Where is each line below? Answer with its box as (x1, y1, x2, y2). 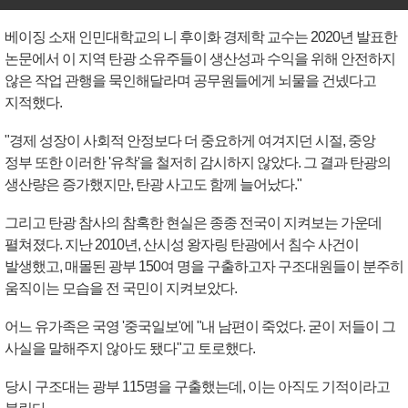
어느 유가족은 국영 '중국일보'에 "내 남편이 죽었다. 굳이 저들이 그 (5, 319, 395, 335)
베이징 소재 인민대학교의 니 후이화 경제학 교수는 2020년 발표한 (5, 29, 397, 46)
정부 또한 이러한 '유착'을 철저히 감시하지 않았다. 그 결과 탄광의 (5, 155, 391, 171)
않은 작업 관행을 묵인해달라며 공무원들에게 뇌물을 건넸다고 (5, 73, 376, 89)
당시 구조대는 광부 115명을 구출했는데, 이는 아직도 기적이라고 (5, 379, 390, 395)
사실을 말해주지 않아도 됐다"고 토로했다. (5, 341, 255, 357)
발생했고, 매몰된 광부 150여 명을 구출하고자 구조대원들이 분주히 (5, 259, 403, 275)
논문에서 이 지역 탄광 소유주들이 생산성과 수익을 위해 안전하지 (5, 51, 395, 67)
